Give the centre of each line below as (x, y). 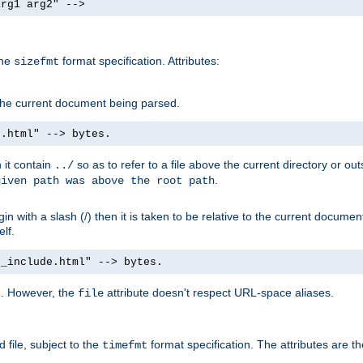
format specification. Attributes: (139, 60)
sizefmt (36, 61)
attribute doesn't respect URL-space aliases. (219, 292)
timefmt (125, 345)
